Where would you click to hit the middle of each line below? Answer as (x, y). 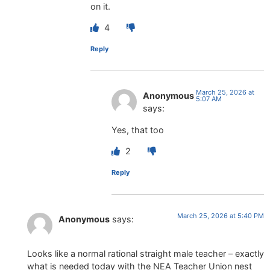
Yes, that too (138, 130)
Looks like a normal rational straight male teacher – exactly (146, 253)
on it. (100, 7)
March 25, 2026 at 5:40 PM (221, 216)
